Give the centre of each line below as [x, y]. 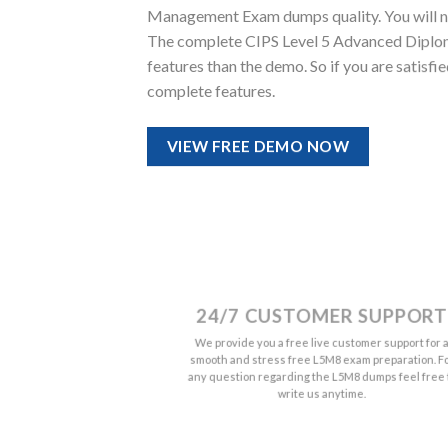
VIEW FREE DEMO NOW [257, 146]
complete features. [211, 91]
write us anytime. [321, 393]
